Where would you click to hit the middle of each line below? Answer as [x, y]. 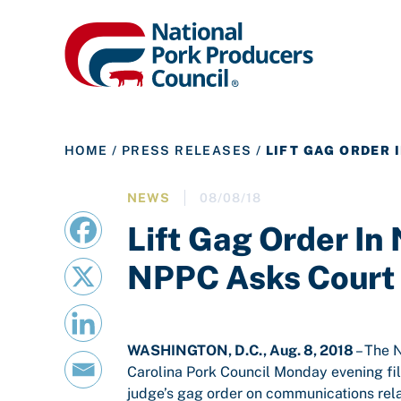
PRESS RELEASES [187, 150]
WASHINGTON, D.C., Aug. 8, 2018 [240, 350]
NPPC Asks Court [261, 277]
